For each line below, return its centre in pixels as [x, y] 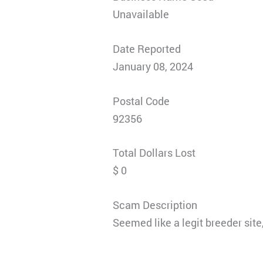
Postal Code [141, 101]
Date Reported [147, 48]
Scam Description [155, 205]
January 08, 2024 [153, 66]
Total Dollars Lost [154, 153]
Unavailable [141, 14]
